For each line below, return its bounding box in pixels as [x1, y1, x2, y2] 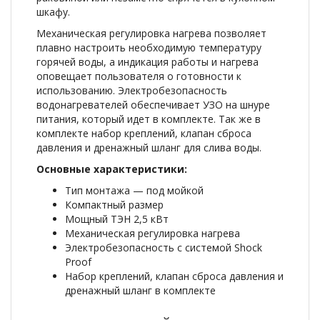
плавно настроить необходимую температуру [36, 41, 261, 54]
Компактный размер [65, 198, 164, 211]
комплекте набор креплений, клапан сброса [36, 126, 251, 140]
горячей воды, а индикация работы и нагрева [36, 55, 259, 69]
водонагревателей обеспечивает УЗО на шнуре [36, 98, 270, 111]
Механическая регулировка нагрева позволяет [36, 26, 266, 40]
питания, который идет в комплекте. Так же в [36, 112, 261, 126]
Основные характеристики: [36, 162, 187, 176]
